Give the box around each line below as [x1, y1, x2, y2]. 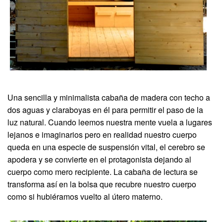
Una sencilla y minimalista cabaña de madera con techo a [7, 91, 210, 103]
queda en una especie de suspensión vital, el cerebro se [7, 141, 205, 153]
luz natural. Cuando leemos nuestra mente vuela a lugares [7, 116, 212, 128]
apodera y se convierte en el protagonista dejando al [7, 153, 191, 165]
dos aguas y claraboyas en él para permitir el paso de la [7, 104, 203, 115]
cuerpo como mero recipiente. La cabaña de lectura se [7, 166, 198, 177]
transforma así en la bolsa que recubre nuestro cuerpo [7, 178, 196, 190]
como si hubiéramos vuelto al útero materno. [7, 190, 163, 202]
